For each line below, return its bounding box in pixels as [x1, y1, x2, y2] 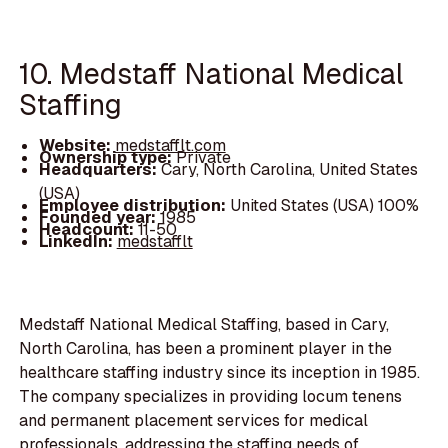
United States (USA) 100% [229, 195, 419, 217]
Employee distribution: [38, 195, 230, 217]
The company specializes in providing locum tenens [19, 386, 403, 408]
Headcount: [38, 219, 138, 241]
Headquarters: [38, 159, 161, 181]
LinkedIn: [38, 231, 117, 253]
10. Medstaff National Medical [19, 54, 404, 92]
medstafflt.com [114, 135, 226, 157]
